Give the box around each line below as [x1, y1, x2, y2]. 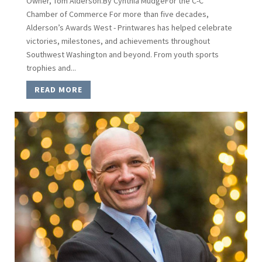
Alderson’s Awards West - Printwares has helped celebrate [26, 22, 232, 33]
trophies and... [26, 62, 76, 73]
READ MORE [34, 84, 82, 95]
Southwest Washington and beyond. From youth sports [26, 49, 219, 60]
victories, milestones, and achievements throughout [26, 35, 210, 46]
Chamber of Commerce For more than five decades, [26, 8, 209, 19]
